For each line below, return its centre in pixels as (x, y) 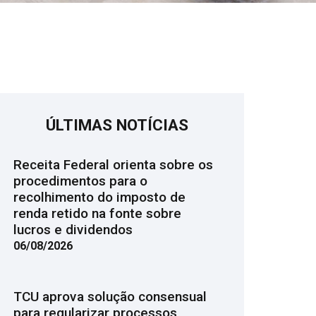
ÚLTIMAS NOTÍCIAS (117, 125)
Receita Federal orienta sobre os (113, 165)
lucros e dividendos (73, 230)
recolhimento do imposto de (99, 197)
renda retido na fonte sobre (97, 213)
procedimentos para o (80, 181)
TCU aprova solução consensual (110, 297)
